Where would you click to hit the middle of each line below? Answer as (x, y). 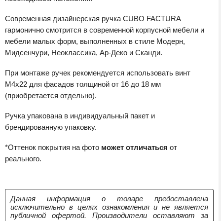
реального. (23, 158)
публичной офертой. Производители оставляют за (109, 215)
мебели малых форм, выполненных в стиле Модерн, (95, 41)
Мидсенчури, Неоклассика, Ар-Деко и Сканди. (84, 52)
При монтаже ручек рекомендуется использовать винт (98, 73)
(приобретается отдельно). (51, 95)
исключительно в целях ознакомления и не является (109, 207)
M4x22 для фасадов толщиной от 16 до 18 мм (83, 84)
